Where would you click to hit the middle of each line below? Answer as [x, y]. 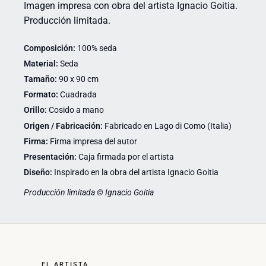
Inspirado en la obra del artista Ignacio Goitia [135, 172]
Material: [41, 63]
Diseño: [38, 172]
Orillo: [35, 110]
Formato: [41, 95]
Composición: [50, 48]
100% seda [96, 48]
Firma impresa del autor [93, 141]
